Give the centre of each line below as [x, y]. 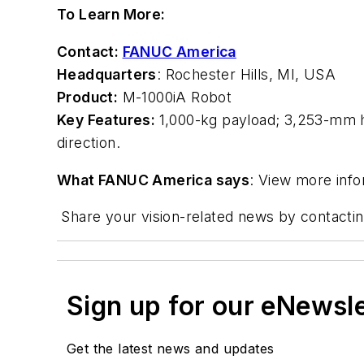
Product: [88, 97]
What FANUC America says [154, 180]
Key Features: [108, 120]
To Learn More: [111, 15]
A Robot [204, 97]
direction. [89, 143]
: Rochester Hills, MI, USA [246, 75]
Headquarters [107, 75]
